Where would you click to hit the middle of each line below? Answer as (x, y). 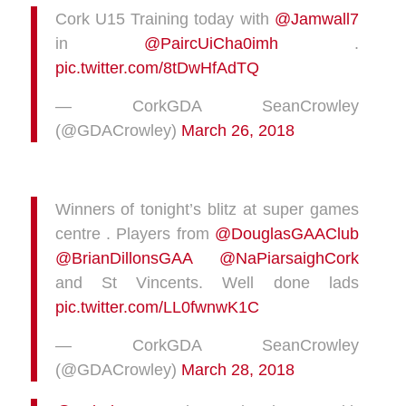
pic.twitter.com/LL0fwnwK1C (157, 306)
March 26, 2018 (237, 130)
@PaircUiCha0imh (211, 43)
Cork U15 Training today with (164, 18)
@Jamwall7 (316, 18)
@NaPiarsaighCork (289, 257)
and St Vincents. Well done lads (207, 282)
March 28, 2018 (237, 370)
